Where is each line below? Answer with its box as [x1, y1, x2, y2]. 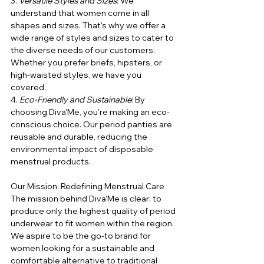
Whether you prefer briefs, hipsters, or [11, 57, 164, 68]
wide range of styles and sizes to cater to [11, 32, 176, 44]
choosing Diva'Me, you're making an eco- [11, 107, 170, 118]
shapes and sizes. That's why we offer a [11, 20, 167, 31]
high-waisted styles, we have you [11, 70, 143, 81]
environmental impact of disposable [11, 144, 155, 155]
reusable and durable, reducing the [11, 131, 149, 143]
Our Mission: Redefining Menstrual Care [11, 181, 164, 192]
